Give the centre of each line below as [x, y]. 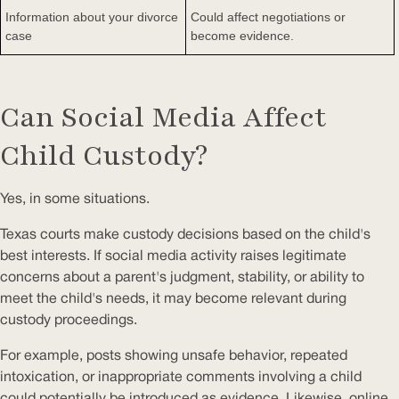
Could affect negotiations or [268, 16]
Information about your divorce [92, 16]
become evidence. [242, 35]
